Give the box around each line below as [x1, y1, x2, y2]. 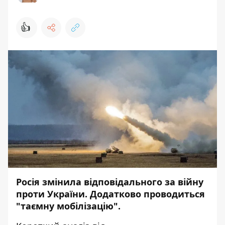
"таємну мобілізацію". [16, 200, 123, 212]
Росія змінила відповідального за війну [16, 176, 203, 188]
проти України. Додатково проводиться [16, 188, 205, 200]
